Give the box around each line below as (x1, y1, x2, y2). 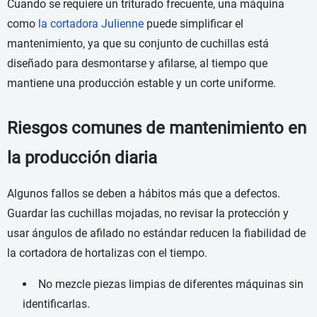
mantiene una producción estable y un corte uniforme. (7, 76, 276, 91)
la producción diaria (7, 148, 157, 168)
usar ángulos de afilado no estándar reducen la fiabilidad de (7, 226, 306, 241)
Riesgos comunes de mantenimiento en (7, 118, 306, 139)
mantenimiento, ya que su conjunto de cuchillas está (7, 37, 269, 51)
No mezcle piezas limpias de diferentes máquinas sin (38, 277, 304, 292)
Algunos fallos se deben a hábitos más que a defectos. (7, 187, 280, 201)
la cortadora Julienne (38, 17, 144, 31)
